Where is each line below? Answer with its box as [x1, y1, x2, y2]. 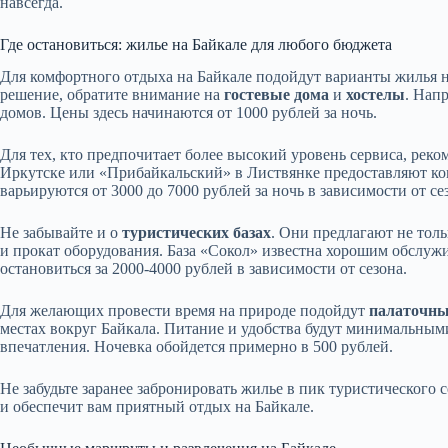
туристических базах [122, 224, 271, 242]
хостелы [346, 86, 405, 104]
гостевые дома [224, 86, 329, 104]
